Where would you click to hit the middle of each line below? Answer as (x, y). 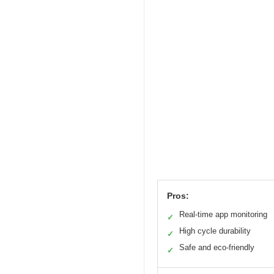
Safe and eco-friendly (217, 247)
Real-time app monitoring (223, 214)
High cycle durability (215, 231)
